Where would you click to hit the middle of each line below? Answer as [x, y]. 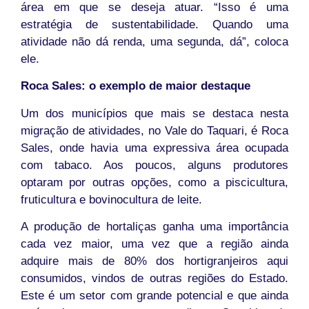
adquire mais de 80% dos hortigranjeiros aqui [154, 261]
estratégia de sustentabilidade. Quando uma [154, 24]
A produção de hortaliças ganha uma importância [154, 227]
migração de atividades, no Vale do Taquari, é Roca [154, 130]
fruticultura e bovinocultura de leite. [111, 199]
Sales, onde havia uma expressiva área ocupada [154, 148]
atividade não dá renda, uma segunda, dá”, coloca [154, 41]
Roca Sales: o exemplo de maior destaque [136, 86]
